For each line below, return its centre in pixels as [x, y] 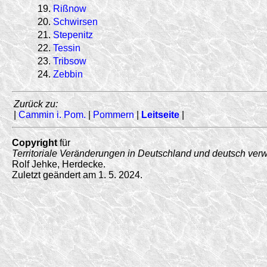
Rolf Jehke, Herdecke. [59, 164]
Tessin [67, 48]
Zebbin [68, 74]
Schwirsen [75, 21]
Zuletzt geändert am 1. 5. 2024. [77, 175]
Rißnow [70, 8]
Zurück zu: [36, 104]
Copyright [35, 142]
